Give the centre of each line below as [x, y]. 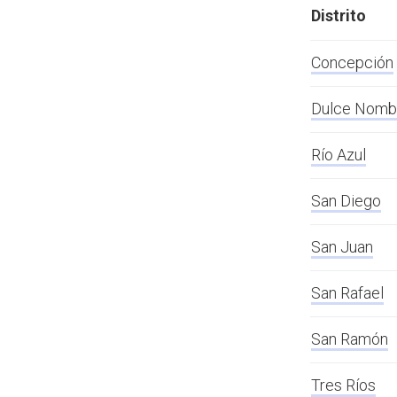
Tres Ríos [343, 385]
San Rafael [347, 293]
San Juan [342, 247]
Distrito [339, 16]
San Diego [346, 201]
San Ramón [350, 339]
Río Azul [339, 155]
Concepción [352, 63]
